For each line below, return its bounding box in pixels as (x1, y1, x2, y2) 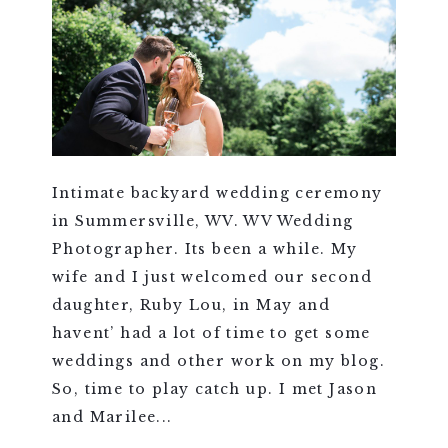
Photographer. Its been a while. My (51, 239, 358, 258)
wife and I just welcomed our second (51, 267, 372, 286)
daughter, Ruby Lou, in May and (51, 295, 330, 314)
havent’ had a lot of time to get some (51, 323, 371, 342)
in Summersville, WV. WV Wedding (51, 211, 354, 230)
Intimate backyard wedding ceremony (51, 183, 383, 202)
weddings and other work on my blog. (51, 351, 385, 370)
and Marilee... (51, 407, 173, 426)
